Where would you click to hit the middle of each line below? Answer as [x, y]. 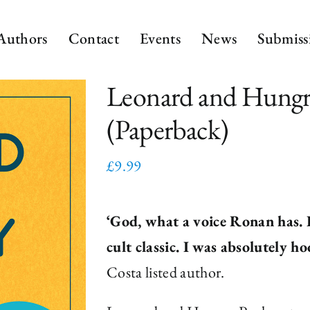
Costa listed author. [166, 272]
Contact [94, 38]
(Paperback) [168, 129]
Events [161, 38]
